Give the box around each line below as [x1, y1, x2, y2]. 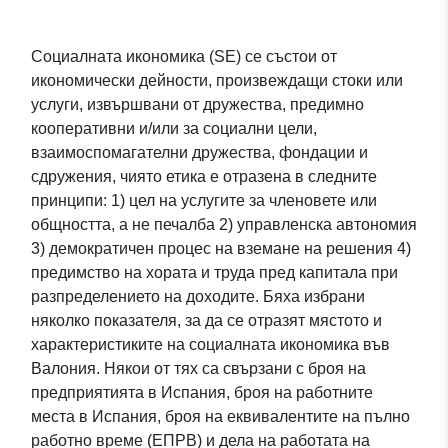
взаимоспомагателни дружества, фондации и [31, 144, 368, 162]
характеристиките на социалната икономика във [31, 336, 390, 354]
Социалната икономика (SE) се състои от [31, 48, 337, 66]
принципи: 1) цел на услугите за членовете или [31, 192, 377, 210]
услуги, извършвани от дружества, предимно [31, 96, 364, 114]
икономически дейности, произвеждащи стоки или [31, 72, 403, 90]
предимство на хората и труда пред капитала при [31, 264, 398, 282]
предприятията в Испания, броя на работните [31, 384, 373, 402]
